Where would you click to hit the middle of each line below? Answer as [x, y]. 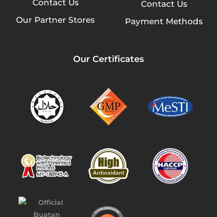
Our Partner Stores [55, 20]
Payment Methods [164, 21]
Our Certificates [108, 59]
